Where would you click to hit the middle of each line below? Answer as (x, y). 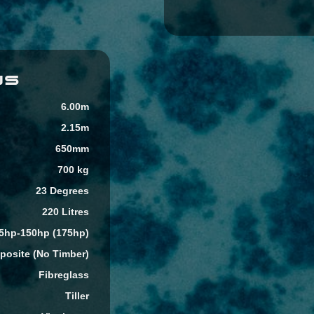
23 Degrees (63, 190)
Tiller (77, 295)
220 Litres (66, 211)
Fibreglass (64, 274)
